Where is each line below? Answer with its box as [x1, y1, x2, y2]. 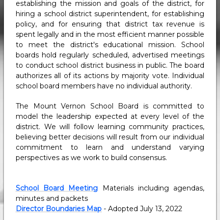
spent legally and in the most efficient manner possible [16, 30, 204, 39]
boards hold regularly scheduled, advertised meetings [16, 51, 204, 59]
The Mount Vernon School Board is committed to [16, 102, 204, 110]
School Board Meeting [16, 184, 98, 192]
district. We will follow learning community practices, [16, 122, 204, 131]
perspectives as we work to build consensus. [16, 153, 167, 162]
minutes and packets [16, 194, 88, 203]
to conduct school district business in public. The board [16, 61, 204, 70]
